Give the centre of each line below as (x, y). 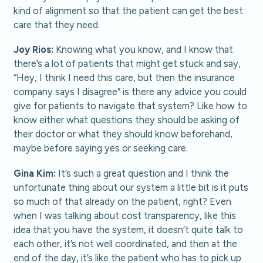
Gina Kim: (35, 173)
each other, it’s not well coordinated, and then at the (126, 243)
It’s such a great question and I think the (143, 173)
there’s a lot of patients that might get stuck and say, (127, 64)
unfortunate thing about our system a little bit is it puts (131, 187)
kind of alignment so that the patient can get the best (129, 10)
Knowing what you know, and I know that (144, 50)
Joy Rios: (34, 50)
